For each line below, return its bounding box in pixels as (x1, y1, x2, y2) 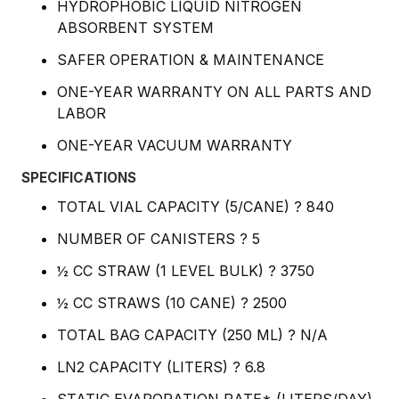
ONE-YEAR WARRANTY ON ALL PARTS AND (57, 83, 371, 102)
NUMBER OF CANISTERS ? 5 (57, 230, 260, 248)
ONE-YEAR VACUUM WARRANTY (57, 136, 292, 155)
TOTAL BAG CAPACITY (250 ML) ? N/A (57, 326, 328, 345)
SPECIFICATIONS (21, 169, 136, 187)
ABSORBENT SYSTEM (57, 19, 214, 37)
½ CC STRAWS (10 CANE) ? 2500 (57, 294, 287, 313)
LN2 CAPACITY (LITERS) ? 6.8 (57, 358, 265, 377)
